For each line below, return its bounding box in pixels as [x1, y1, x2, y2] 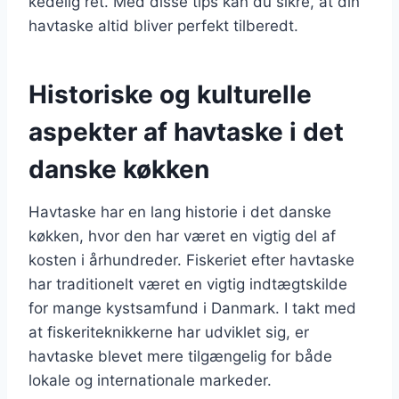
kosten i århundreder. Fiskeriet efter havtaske [28, 250, 354, 269]
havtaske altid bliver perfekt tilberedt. [28, 16, 298, 35]
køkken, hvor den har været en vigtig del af [28, 226, 336, 245]
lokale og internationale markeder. [28, 370, 272, 389]
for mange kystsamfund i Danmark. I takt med [28, 298, 356, 317]
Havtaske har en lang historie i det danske [28, 202, 331, 221]
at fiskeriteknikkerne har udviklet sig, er [28, 322, 309, 341]
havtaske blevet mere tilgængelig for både [28, 346, 332, 365]
